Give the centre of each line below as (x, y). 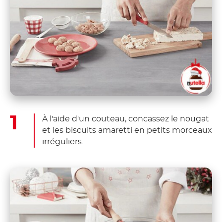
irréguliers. (63, 141)
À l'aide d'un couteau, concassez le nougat (126, 119)
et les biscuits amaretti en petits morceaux (127, 130)
